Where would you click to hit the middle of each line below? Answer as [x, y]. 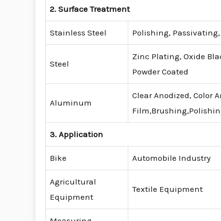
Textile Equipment [167, 189]
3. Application [76, 134]
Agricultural [73, 182]
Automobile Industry [171, 158]
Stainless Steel [78, 33]
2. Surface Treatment [90, 9]
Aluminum [71, 103]
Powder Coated [160, 72]
